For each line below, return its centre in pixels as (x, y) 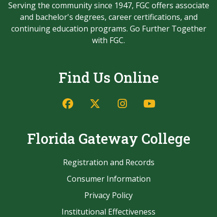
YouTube (178, 102)
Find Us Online (108, 77)
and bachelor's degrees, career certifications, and (108, 17)
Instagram (155, 102)
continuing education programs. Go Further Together (108, 28)
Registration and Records (108, 162)
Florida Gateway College (108, 138)
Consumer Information (108, 178)
